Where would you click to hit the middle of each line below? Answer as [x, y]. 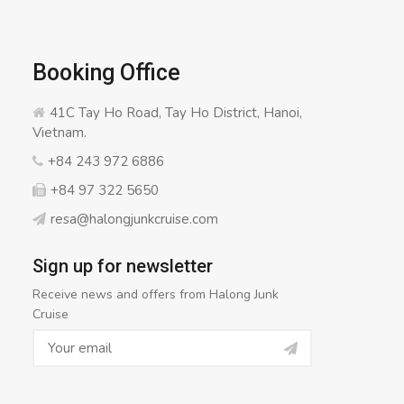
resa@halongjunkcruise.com [134, 220]
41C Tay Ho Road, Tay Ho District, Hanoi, [176, 113]
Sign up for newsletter [123, 266]
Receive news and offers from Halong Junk [156, 295]
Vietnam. [60, 133]
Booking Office [106, 73]
